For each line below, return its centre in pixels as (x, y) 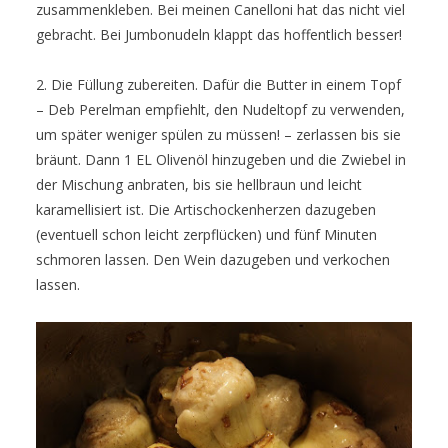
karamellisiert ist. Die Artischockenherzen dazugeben (206, 210)
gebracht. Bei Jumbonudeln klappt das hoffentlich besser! (219, 35)
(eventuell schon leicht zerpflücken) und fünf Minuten (206, 235)
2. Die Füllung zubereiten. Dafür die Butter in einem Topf (218, 85)
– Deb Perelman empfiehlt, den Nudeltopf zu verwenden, (220, 110)
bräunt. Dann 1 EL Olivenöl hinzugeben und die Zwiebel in (221, 160)
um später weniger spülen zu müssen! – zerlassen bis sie (218, 135)
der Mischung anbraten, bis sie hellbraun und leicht (199, 185)
